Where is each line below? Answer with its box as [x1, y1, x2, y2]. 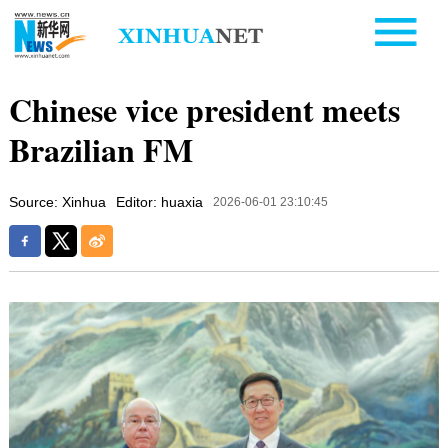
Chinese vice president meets [8, 85, 400, 133]
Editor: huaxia [115, 193, 203, 210]
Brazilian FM [8, 125, 193, 173]
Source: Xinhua [8, 193, 106, 210]
